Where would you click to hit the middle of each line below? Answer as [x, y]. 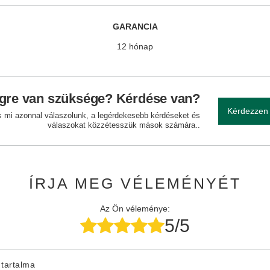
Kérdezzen [248, 111]
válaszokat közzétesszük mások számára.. [124, 125]
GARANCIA [135, 27]
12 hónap [135, 46]
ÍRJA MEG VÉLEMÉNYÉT [135, 183]
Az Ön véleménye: [135, 209]
